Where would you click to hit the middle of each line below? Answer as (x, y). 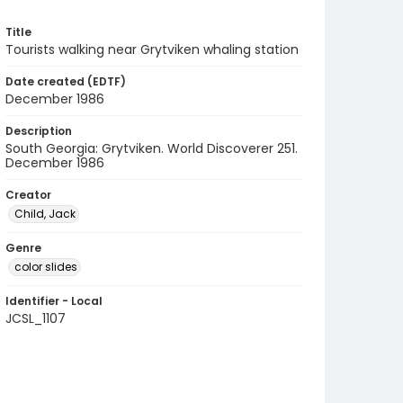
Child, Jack (45, 214)
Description (39, 131)
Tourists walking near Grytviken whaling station (152, 49)
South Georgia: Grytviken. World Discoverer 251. (152, 148)
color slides (46, 267)
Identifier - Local (54, 301)
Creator (28, 195)
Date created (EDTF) (66, 81)
